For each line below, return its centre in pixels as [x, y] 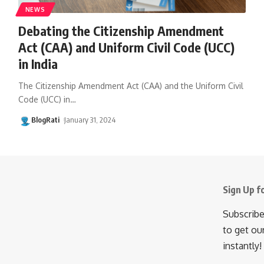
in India [38, 63]
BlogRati [45, 119]
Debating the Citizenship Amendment [121, 30]
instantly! [242, 245]
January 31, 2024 [90, 119]
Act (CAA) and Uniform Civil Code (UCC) [126, 47]
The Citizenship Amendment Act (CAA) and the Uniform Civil [131, 85]
